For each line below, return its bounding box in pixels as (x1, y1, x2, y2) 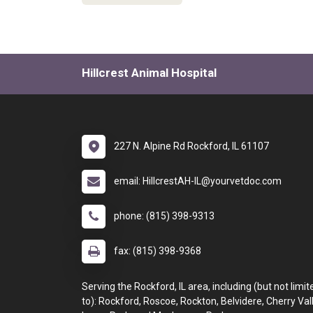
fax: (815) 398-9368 (114, 245, 201, 256)
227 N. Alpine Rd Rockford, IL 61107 (114, 140, 269, 152)
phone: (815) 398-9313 (114, 210, 214, 221)
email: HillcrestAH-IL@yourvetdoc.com (114, 175, 282, 187)
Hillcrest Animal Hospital (82, 66, 217, 80)
